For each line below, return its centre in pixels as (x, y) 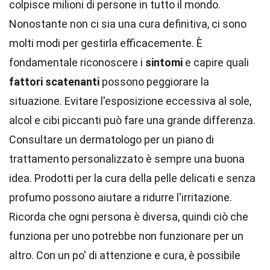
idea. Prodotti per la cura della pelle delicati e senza (132, 178)
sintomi (164, 62)
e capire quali (216, 62)
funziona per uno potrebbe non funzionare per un (126, 236)
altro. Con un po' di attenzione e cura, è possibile (125, 255)
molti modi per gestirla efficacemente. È (106, 43)
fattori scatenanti (54, 82)
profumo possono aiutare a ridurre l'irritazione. (121, 197)
